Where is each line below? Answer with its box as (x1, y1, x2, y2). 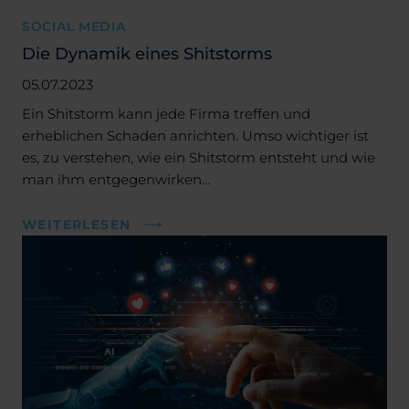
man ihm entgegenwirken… (22, 170, 211, 188)
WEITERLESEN (22, 215, 131, 233)
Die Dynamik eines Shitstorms (22, 42, 272, 64)
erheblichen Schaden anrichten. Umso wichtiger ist (22, 126, 369, 144)
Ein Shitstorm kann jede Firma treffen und (22, 104, 310, 122)
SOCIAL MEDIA (22, 17, 126, 35)
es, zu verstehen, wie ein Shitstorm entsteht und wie (22, 148, 375, 166)
